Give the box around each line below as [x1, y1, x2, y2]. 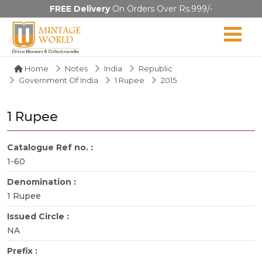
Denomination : [7, 176, 78, 187]
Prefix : [7, 245, 40, 256]
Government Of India [19, 75, 98, 85]
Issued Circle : [7, 211, 71, 222]
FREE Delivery [50, 4, 110, 14]
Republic [139, 63, 173, 73]
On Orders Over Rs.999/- [110, 4, 212, 14]
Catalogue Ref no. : [7, 142, 95, 153]
